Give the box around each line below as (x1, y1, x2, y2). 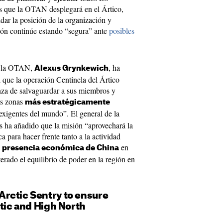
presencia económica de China (2, 144, 119, 152)
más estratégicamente (25, 99, 110, 106)
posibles (109, 25, 134, 36)
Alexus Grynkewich (34, 65, 109, 72)
